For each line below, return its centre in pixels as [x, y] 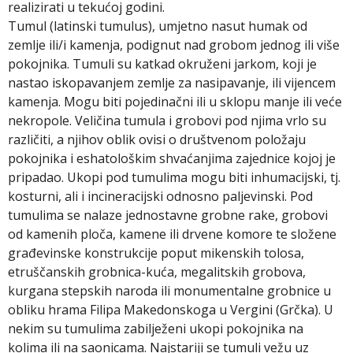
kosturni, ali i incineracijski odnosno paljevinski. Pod [160, 196]
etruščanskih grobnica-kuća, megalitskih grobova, [157, 272]
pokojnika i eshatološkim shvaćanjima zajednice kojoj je [172, 158]
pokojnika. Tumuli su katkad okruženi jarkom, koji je [162, 64]
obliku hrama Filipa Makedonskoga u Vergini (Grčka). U [171, 310]
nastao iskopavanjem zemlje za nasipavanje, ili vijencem [172, 83]
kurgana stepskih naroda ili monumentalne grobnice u [169, 291]
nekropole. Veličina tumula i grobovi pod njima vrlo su [167, 121]
